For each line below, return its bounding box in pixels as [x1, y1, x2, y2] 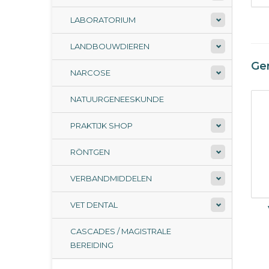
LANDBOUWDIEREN [70, 41, 150, 51]
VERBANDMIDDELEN [70, 174, 152, 183]
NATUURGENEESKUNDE [70, 94, 164, 104]
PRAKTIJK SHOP [70, 121, 133, 130]
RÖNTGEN [70, 147, 110, 157]
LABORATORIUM [70, 15, 136, 25]
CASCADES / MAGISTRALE [70, 226, 171, 236]
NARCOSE [70, 68, 110, 77]
